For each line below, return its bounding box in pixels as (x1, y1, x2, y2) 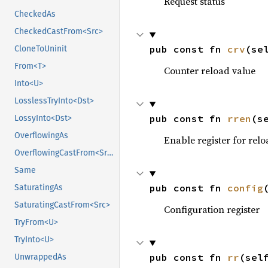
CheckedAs (14, 9, 56, 20)
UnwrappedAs (14, 252, 66, 263)
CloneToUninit (14, 44, 67, 54)
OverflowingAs (14, 130, 68, 141)
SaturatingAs (14, 182, 63, 193)
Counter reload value (163, 64, 255, 77)
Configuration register (163, 203, 260, 216)
